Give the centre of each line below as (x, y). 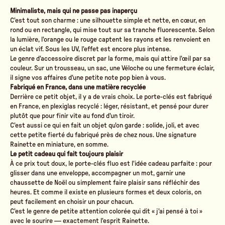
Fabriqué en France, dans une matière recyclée (78, 87)
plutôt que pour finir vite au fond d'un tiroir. (72, 116)
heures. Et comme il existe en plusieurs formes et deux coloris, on (106, 192)
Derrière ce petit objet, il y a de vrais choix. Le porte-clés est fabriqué (111, 97)
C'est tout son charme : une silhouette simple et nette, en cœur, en (108, 20)
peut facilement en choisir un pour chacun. (72, 202)
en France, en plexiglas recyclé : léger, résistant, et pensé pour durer (109, 106)
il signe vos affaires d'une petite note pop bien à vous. (88, 78)
